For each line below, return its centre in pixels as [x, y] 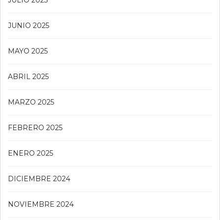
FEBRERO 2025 [35, 128]
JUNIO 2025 [28, 26]
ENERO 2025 [30, 153]
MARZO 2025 [31, 102]
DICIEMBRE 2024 [39, 179]
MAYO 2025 [28, 51]
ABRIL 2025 [28, 77]
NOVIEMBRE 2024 [41, 205]
